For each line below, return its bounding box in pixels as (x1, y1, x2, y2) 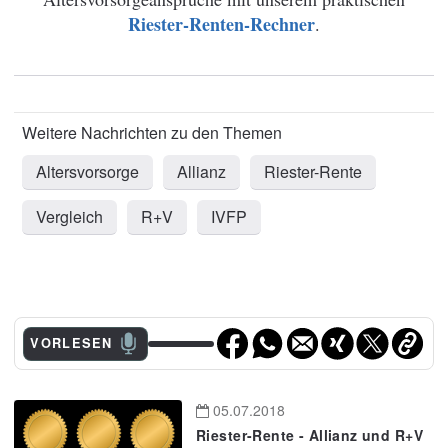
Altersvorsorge (36, 160, 139, 184)
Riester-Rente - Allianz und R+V (196, 425, 424, 446)
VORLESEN (30, 334, 113, 353)
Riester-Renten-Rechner (128, 11, 315, 38)
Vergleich (36, 205, 103, 229)
